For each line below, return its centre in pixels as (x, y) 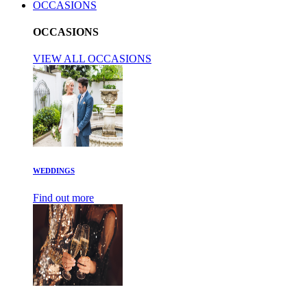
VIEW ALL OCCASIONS (92, 59)
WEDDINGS (54, 171)
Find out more (63, 198)
